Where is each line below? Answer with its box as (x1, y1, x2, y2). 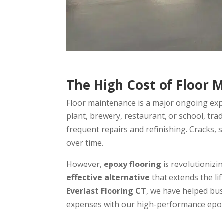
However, (66, 159, 104, 170)
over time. (66, 137, 104, 149)
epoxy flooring (104, 159, 162, 170)
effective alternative (66, 172, 150, 183)
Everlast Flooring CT (66, 185, 147, 197)
